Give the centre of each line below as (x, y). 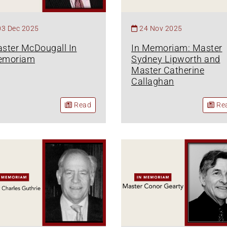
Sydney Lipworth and (176, 59)
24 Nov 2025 (161, 29)
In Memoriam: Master (177, 48)
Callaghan (153, 82)
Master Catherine (168, 70)
